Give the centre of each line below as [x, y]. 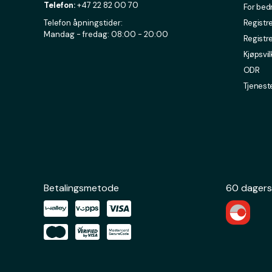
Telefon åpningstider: [83, 23]
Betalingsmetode [81, 188]
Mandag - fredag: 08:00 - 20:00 [106, 34]
